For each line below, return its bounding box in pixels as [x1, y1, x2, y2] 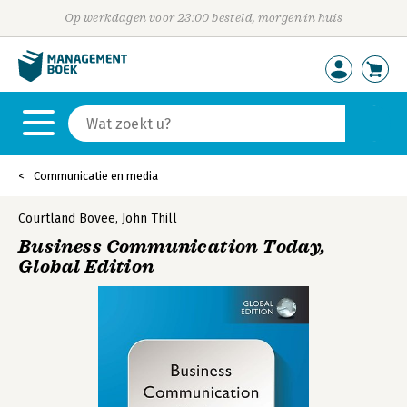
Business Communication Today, [18, 235, 326, 258]
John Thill [122, 211, 177, 226]
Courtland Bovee [18, 211, 115, 226]
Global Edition [18, 255, 155, 278]
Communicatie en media [34, 169, 158, 183]
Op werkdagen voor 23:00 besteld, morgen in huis [64, 11, 343, 25]
